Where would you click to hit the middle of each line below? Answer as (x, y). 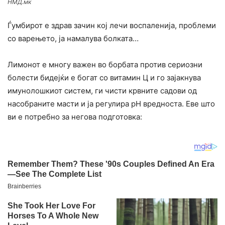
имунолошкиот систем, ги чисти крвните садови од (102, 91)
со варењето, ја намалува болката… (73, 39)
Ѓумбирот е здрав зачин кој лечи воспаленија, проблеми (112, 26)
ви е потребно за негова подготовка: (75, 117)
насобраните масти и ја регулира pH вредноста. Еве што (111, 104)
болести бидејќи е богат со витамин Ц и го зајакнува (104, 78)
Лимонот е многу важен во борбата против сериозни (105, 65)
